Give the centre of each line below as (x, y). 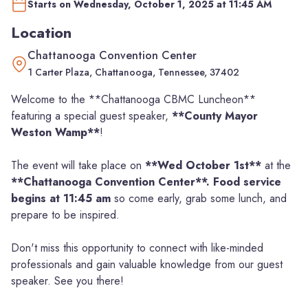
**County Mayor (215, 116)
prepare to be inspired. (65, 215)
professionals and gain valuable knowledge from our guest (147, 264)
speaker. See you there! (67, 281)
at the (276, 165)
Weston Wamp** (55, 132)
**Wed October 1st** (203, 165)
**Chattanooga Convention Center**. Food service (146, 182)
